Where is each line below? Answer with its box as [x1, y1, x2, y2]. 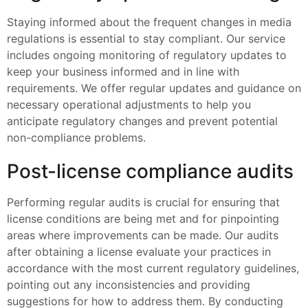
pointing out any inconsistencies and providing [7, 278, 250, 292]
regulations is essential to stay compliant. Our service [7, 31, 285, 45]
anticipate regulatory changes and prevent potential [7, 113, 278, 128]
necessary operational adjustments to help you [7, 97, 251, 111]
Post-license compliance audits [7, 159, 294, 184]
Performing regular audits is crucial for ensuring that [7, 195, 280, 210]
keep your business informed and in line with [7, 64, 239, 78]
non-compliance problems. [7, 130, 146, 144]
